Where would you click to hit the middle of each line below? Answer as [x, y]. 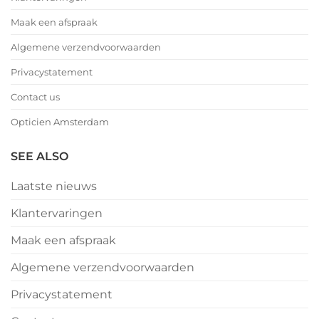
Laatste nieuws [54, 187]
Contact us [35, 97]
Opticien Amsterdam [60, 122]
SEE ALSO [40, 157]
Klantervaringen [57, 214]
